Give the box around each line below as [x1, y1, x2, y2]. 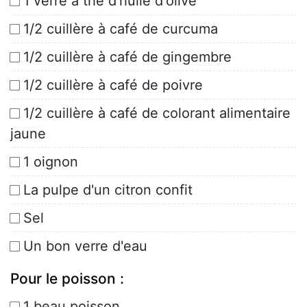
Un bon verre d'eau [23, 238, 147, 255]
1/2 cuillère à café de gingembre [23, 49, 232, 66]
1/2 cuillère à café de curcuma [23, 21, 218, 38]
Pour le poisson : [10, 270, 124, 288]
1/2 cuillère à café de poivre [23, 77, 203, 94]
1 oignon [23, 153, 78, 171]
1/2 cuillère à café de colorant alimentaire [23, 105, 291, 122]
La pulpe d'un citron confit [23, 182, 193, 199]
